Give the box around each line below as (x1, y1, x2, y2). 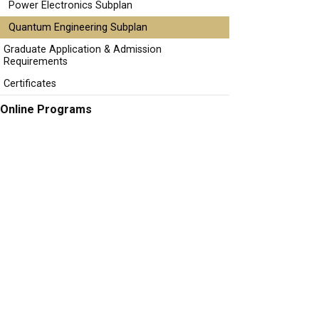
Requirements (4, 56, 68, 68)
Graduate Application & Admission (4, 43, 162, 56)
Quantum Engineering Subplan (9, 21, 147, 33)
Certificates (4, 78, 56, 90)
